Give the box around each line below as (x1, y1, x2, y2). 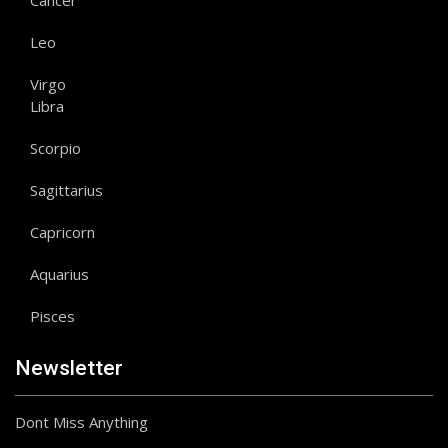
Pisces (30, 306, 75, 326)
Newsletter (15, 356, 123, 380)
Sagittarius (30, 180, 103, 200)
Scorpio (30, 138, 81, 158)
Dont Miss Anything (15, 412, 148, 432)
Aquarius (30, 264, 89, 284)
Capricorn (30, 222, 95, 242)
